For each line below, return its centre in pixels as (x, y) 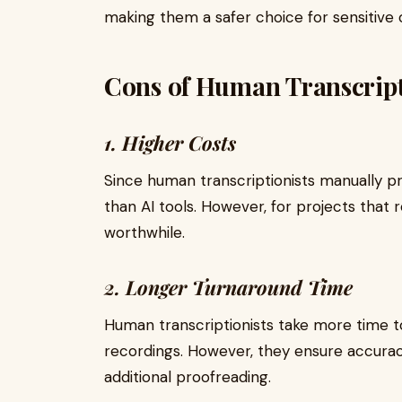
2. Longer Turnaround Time (228, 287)
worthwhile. (144, 232)
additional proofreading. (188, 377)
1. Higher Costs (170, 143)
